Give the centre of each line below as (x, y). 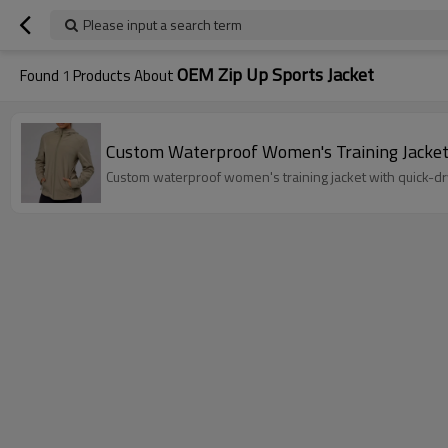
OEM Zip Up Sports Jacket (275, 74)
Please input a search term (162, 24)
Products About (123, 75)
